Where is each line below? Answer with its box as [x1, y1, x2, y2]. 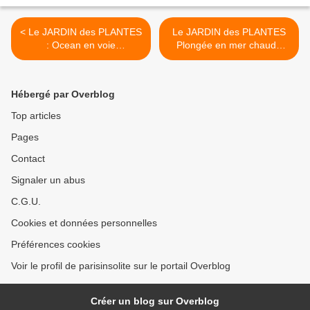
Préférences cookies [11, 239, 100, 250]
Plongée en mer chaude [176, 39, 282, 51]
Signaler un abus [11, 174, 85, 186]
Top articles [11, 110, 61, 122]
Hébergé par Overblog [11, 89, 115, 100]
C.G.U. [11, 196, 41, 208]
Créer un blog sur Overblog [91, 295, 219, 307]
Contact [11, 153, 45, 165]
